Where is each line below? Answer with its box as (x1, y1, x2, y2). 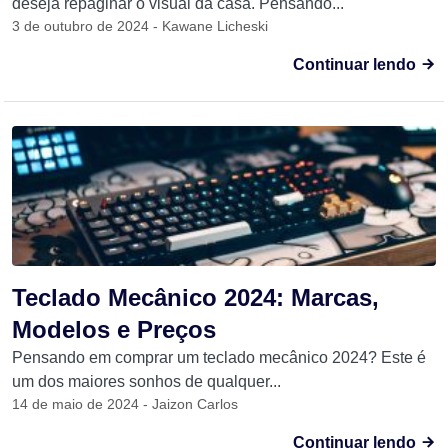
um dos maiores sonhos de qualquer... (12, 373, 281, 390)
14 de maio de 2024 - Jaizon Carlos (12, 396, 238, 412)
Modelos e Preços (12, 316, 216, 343)
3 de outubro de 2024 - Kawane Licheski (12, 18, 268, 34)
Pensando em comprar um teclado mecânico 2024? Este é (12, 349, 426, 366)
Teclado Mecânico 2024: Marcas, (12, 284, 379, 311)
